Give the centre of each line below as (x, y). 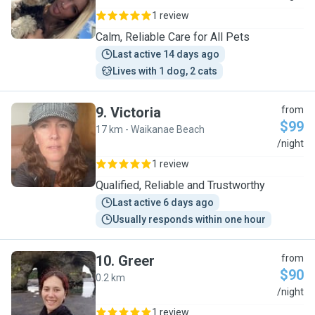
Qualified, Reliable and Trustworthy (180, 185)
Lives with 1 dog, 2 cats (165, 71)
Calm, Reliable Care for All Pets (173, 37)
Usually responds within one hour (189, 219)
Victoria (136, 112)
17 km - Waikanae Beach (150, 129)
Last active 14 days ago (166, 54)
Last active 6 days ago (163, 202)
